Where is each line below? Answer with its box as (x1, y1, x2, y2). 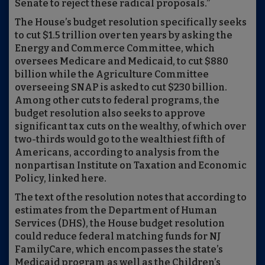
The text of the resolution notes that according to (15, 192, 247, 203)
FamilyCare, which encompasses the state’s (15, 244, 223, 256)
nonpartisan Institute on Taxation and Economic (15, 160, 247, 172)
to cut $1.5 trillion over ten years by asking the (15, 30, 232, 41)
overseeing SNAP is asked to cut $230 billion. (15, 82, 227, 93)
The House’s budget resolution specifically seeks (15, 17, 247, 28)
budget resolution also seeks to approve (15, 108, 205, 119)
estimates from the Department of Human (15, 205, 217, 216)
